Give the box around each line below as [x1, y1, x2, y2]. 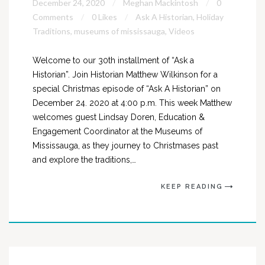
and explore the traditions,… [33, 155, 136, 164]
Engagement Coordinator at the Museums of [33, 127, 202, 136]
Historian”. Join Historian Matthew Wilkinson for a [33, 70, 218, 79]
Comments [33, 12, 73, 22]
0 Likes [92, 12, 117, 22]
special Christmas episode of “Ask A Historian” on [33, 84, 221, 93]
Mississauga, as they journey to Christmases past [33, 141, 218, 150]
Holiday [196, 12, 224, 22]
